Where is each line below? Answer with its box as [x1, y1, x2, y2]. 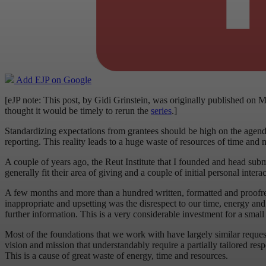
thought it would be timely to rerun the [5, 106, 151, 116]
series [151, 106, 172, 116]
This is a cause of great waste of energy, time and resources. [5, 251, 228, 261]
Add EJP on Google [14, 75, 91, 85]
